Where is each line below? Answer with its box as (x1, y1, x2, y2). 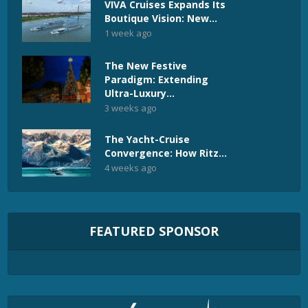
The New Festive (104, 59, 188, 73)
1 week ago (104, 27, 153, 40)
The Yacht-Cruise (104, 133, 190, 146)
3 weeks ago (104, 102, 157, 115)
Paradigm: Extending (104, 73, 209, 87)
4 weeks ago (104, 162, 157, 175)
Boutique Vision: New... (104, 12, 218, 25)
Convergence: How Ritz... (104, 146, 228, 160)
